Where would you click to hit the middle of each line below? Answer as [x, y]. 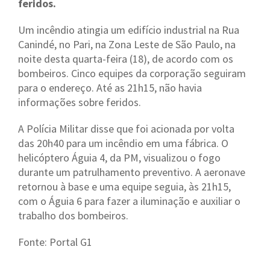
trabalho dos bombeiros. [73, 215]
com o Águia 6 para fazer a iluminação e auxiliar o [129, 201]
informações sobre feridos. [80, 102]
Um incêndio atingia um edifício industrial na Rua [129, 30]
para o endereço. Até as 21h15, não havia [110, 88]
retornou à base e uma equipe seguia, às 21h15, [124, 187]
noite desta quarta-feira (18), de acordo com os [126, 59]
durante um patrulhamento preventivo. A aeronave [132, 172]
